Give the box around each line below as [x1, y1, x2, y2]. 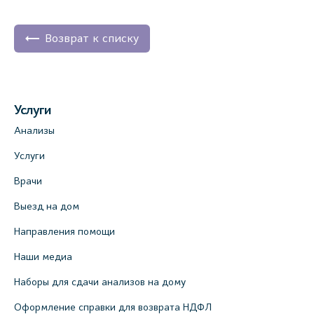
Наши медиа [14, 250, 72, 263]
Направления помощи [14, 225, 115, 238]
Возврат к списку [45, 31, 139, 46]
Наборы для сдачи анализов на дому [14, 275, 186, 288]
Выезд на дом [14, 200, 79, 212]
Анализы [14, 124, 55, 137]
